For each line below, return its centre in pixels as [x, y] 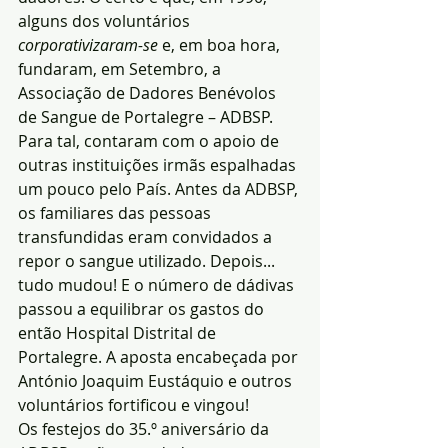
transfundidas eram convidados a [147, 237]
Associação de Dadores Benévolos [149, 93]
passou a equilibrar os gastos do [143, 309]
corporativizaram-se [88, 45]
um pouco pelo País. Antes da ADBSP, [160, 189]
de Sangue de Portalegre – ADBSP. [147, 117]
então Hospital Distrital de [119, 333]
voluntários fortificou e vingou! [133, 405]
